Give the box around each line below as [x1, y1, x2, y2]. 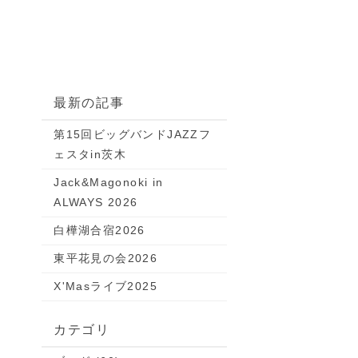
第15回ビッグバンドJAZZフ [54, 128, 212, 141]
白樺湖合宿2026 [54, 224, 145, 237]
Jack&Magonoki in [54, 176, 164, 189]
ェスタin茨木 [54, 148, 127, 161]
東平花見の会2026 [54, 252, 158, 265]
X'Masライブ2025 [54, 280, 158, 292]
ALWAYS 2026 [54, 196, 138, 209]
